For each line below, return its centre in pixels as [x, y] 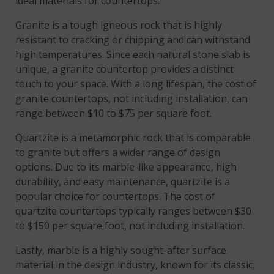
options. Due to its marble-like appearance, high [126, 167]
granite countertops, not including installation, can [132, 99]
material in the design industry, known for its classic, [135, 265]
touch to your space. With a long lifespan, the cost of [136, 84]
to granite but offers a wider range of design [118, 153]
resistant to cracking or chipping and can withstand [133, 40]
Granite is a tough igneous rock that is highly [119, 25]
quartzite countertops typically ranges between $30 [134, 211]
